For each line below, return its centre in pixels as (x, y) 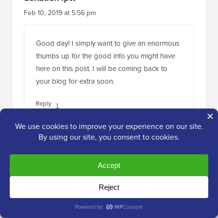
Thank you (63, 198)
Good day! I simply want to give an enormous (108, 43)
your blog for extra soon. (75, 81)
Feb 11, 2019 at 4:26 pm (69, 167)
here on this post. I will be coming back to (102, 69)
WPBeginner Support (75, 153)
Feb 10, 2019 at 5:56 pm (60, 13)
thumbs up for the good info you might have (106, 56)
